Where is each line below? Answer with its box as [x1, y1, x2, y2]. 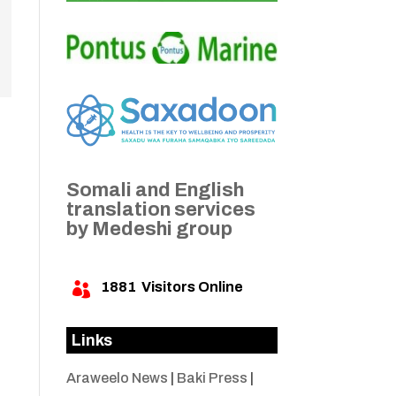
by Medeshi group [65, 218, 232, 240]
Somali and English [65, 179, 244, 202]
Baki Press [176, 370, 247, 386]
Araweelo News [65, 370, 168, 386]
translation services [65, 199, 255, 221]
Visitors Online [135, 279, 243, 295]
